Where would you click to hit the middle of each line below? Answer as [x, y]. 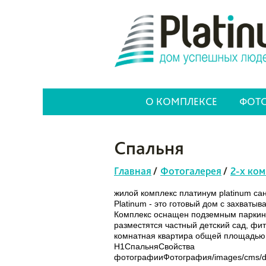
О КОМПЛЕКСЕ [181, 101]
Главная [133, 171]
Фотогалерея [191, 171]
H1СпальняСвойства [154, 246]
